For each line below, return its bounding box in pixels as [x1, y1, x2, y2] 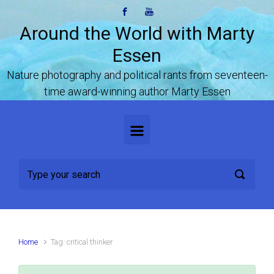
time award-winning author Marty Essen [43, 85, 231, 98]
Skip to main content [15, 9, 102, 21]
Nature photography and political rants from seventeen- [6, 68, 268, 81]
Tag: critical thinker [51, 237, 113, 246]
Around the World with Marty [20, 23, 254, 44]
